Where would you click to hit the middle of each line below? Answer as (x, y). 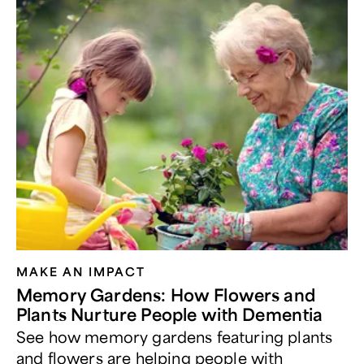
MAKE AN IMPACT (81, 271)
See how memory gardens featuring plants (175, 336)
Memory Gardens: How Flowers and (166, 295)
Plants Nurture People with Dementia (170, 314)
